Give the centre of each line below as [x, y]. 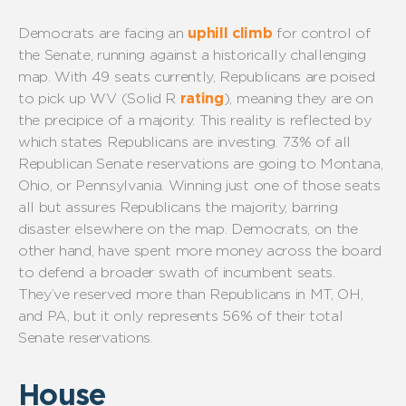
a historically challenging [281, 55]
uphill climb [230, 34]
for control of [321, 34]
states [82, 142]
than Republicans [231, 295]
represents [183, 316]
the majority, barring [269, 208]
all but [40, 208]
